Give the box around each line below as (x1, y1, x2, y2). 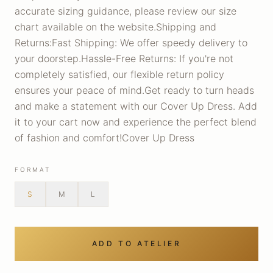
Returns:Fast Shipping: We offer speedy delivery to (15, 37, 247, 49)
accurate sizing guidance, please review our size (15, 5, 236, 17)
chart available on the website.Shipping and (15, 21, 216, 33)
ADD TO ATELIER (91, 239, 182, 248)
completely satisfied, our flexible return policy (15, 68, 224, 80)
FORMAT (15, 166, 51, 173)
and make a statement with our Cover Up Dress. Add (15, 100, 257, 112)
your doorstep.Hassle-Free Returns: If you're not (15, 52, 233, 65)
